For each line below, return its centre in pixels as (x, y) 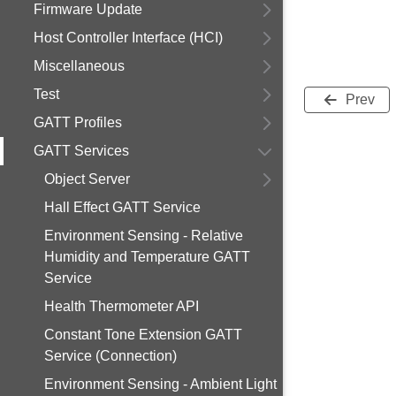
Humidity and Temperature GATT (147, 257)
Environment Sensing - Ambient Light (160, 384)
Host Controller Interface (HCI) (128, 38)
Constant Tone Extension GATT (143, 335)
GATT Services (81, 151)
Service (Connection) (110, 356)
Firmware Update (88, 9)
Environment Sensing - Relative (144, 236)
